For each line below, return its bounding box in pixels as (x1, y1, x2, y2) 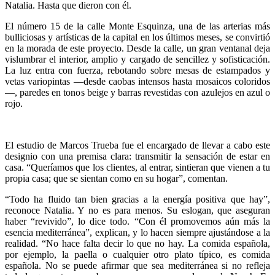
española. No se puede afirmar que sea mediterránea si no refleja (5, 260, 270, 271)
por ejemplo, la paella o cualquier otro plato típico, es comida (5, 249, 270, 260)
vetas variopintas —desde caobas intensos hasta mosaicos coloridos (5, 76, 270, 87)
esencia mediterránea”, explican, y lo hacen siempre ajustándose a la (5, 227, 270, 238)
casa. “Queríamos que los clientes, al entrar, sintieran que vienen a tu (5, 161, 270, 172)
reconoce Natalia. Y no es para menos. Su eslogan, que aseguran (5, 204, 270, 215)
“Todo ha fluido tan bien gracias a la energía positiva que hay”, (5, 193, 270, 204)
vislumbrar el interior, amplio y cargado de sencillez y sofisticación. (5, 53, 270, 64)
